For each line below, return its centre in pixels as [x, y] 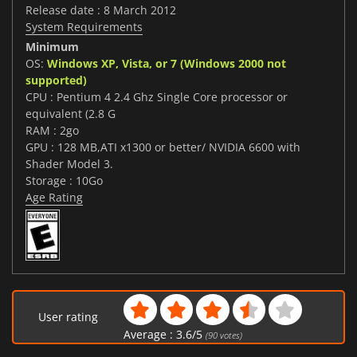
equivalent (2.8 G [71, 114]
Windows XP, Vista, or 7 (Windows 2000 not [167, 64]
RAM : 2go [52, 131]
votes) [229, 335]
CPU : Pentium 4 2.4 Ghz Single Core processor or [157, 97]
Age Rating [54, 198]
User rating [69, 317]
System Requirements [84, 27]
